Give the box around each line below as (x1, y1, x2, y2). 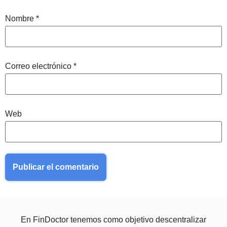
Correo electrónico (5, 62, 73, 71)
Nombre (5, 14, 36, 23)
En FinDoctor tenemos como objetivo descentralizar (21, 215, 206, 224)
